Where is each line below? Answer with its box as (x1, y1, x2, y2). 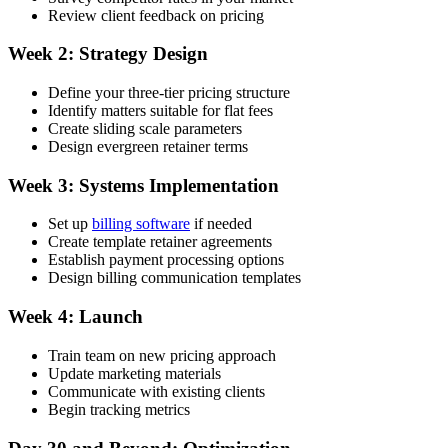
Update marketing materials (48, 364, 221, 382)
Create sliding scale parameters (48, 120, 242, 137)
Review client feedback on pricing (48, 6, 264, 24)
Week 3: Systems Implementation (8, 174, 279, 196)
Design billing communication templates (48, 269, 301, 287)
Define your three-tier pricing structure (48, 84, 290, 101)
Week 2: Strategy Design (8, 43, 208, 65)
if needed (190, 215, 252, 233)
